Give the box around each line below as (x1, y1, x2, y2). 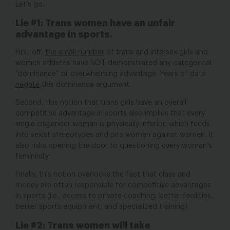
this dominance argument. (40, 81, 131, 88)
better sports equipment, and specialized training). (15, 203, 191, 210)
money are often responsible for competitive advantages (15, 181, 211, 189)
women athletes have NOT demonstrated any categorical (15, 59, 212, 67)
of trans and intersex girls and (104, 48, 208, 56)
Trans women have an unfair (45, 18, 175, 28)
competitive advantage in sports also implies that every (15, 109, 205, 117)
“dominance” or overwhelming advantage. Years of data (15, 70, 206, 78)
